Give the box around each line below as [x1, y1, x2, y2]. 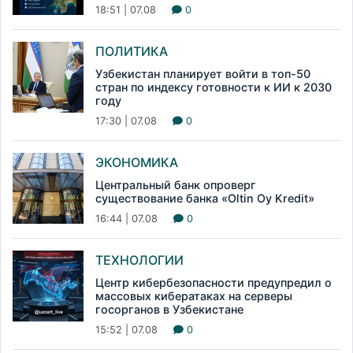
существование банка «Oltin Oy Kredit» [95, 191, 314, 206]
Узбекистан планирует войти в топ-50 [95, 67, 310, 81]
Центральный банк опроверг [95, 178, 256, 192]
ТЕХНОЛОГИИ [95, 252, 184, 269]
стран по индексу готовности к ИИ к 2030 [95, 80, 332, 95]
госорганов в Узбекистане [95, 303, 243, 317]
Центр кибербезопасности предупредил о [95, 276, 332, 290]
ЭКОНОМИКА [95, 154, 178, 171]
